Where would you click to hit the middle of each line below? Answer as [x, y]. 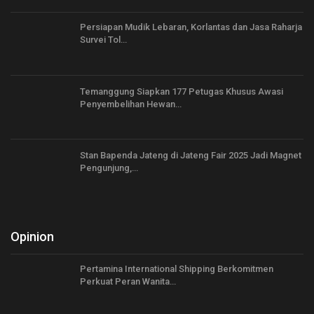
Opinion [32, 236]
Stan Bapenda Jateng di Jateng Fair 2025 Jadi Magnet [191, 156]
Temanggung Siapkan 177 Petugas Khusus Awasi [182, 91]
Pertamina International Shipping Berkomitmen [177, 268]
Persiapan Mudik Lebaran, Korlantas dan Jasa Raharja [191, 27]
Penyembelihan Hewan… [131, 104]
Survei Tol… [103, 40]
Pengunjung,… [109, 168]
